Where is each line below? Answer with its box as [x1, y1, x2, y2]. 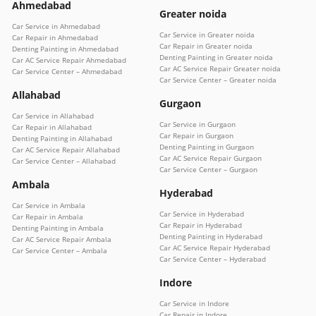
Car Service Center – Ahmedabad [12, 66, 122, 76]
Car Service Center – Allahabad [12, 155, 116, 166]
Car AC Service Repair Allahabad [12, 144, 120, 154]
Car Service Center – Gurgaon [159, 164, 257, 174]
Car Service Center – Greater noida [159, 74, 276, 85]
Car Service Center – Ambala [12, 245, 107, 255]
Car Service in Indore [159, 298, 229, 308]
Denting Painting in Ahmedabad [12, 43, 119, 54]
